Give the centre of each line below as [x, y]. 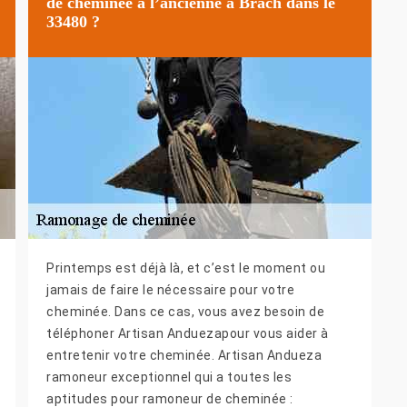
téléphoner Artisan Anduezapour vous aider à [188, 334]
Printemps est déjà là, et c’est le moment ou [186, 268]
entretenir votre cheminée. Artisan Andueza [184, 356]
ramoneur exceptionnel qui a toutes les [169, 377]
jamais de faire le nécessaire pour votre [170, 290]
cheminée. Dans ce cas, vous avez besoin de [185, 312]
